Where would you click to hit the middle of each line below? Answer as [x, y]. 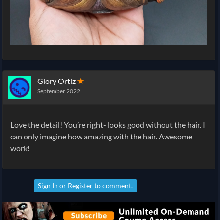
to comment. [113, 185]
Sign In [48, 185]
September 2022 [59, 91]
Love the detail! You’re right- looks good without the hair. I [108, 125]
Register [81, 185]
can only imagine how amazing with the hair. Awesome [101, 137]
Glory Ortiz [56, 81]
